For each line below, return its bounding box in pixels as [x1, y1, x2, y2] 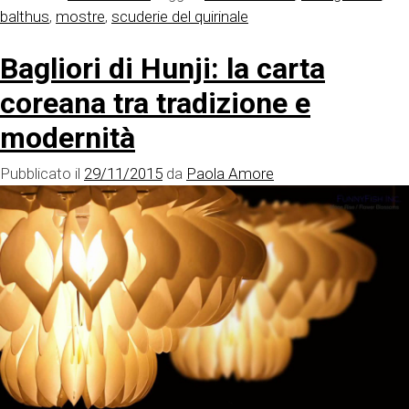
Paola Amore [186, 164, 274, 184]
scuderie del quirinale [111, 6, 248, 26]
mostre [56, 6, 105, 26]
